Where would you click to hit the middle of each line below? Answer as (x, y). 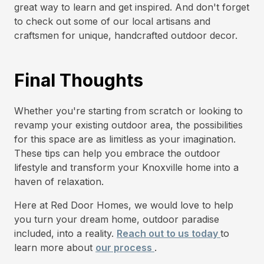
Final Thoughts (79, 80)
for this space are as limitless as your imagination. (125, 139)
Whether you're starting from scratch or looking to (128, 111)
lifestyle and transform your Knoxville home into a (126, 167)
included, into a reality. (65, 233)
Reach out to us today (169, 233)
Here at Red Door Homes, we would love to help (124, 205)
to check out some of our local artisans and (112, 21)
